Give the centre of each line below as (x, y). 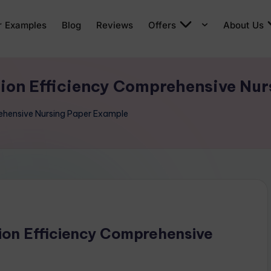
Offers (162, 25)
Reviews (115, 25)
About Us (243, 25)
